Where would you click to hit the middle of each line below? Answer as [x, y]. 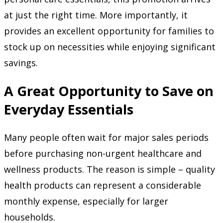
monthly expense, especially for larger [86, 201]
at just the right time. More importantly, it [96, 15]
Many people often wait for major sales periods [106, 138]
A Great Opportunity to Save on [109, 91]
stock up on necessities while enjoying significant [110, 47]
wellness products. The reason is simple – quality [110, 169]
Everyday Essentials [69, 110]
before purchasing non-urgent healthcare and [103, 154]
